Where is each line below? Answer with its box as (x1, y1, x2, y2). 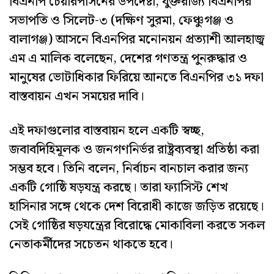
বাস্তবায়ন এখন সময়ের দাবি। (9, 86, 144, 107)
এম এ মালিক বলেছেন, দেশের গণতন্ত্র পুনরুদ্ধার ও (9, 48, 247, 69)
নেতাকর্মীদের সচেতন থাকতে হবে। (9, 234, 173, 256)
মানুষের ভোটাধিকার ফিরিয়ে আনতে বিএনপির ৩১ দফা (9, 67, 264, 88)
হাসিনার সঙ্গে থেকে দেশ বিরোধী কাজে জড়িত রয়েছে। (9, 196, 264, 218)
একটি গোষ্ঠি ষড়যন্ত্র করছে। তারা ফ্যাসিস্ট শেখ (9, 177, 228, 199)
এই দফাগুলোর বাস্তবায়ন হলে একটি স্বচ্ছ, (9, 120, 204, 142)
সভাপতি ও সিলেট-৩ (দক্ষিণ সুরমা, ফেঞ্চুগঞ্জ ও (9, 10, 234, 31)
